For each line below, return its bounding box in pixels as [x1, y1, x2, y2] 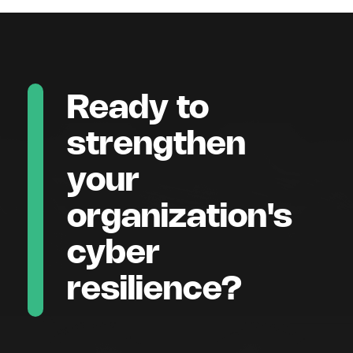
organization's [67, 202, 292, 233]
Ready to [67, 93, 209, 124]
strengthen [67, 129, 246, 161]
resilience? [67, 274, 242, 306]
